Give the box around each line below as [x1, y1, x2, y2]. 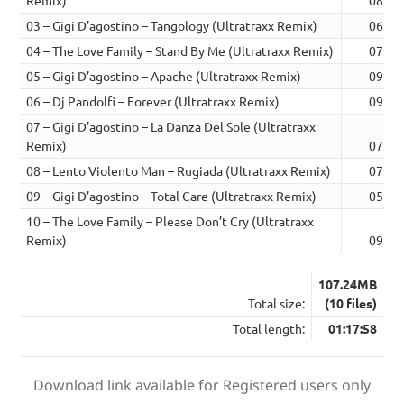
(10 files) [325, 294, 378, 311]
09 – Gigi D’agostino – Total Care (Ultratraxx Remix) [26, 188, 317, 205]
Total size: [248, 294, 306, 311]
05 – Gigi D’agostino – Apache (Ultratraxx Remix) [26, 68, 302, 85]
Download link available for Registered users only [33, 375, 371, 396]
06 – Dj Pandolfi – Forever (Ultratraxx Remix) [26, 93, 280, 110]
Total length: [233, 319, 306, 336]
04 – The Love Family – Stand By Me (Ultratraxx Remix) [26, 42, 335, 60]
